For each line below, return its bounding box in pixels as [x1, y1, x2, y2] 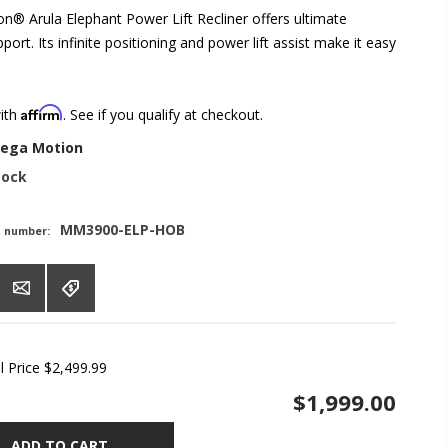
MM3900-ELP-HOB [60, 219, 186, 239]
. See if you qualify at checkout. [63, 104, 263, 124]
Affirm [21, 103, 63, 121]
